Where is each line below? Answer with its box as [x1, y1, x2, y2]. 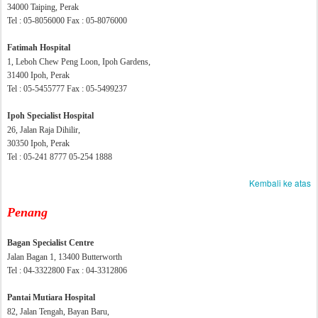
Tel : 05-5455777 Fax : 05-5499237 [7, 84, 127, 94]
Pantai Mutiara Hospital [7, 292, 95, 302]
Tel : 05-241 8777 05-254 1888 [7, 152, 112, 162]
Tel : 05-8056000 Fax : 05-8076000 [7, 16, 127, 26]
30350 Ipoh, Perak [7, 138, 70, 148]
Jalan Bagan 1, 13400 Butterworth [7, 252, 122, 262]
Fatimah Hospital [7, 43, 70, 53]
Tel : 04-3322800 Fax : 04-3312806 [7, 265, 127, 275]
